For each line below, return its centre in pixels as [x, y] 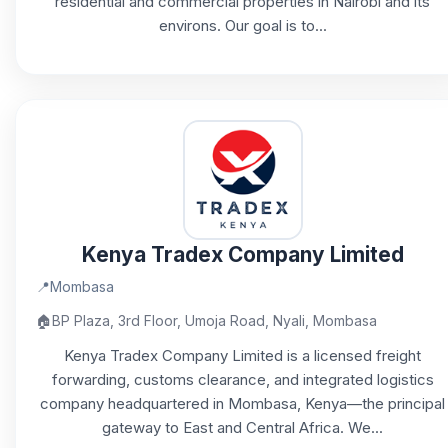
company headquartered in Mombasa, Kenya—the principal [242, 403]
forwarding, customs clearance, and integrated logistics [242, 379]
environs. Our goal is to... [242, 25]
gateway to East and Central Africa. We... [242, 427]
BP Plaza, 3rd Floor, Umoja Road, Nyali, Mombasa [214, 320]
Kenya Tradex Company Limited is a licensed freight [242, 355]
